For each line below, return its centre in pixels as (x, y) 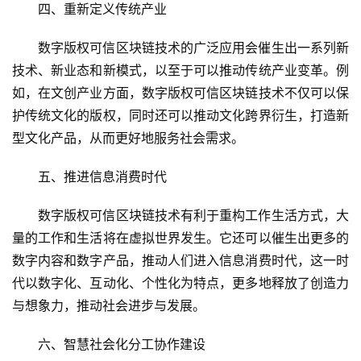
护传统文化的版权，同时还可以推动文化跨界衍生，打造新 (180, 116)
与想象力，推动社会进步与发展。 (109, 306)
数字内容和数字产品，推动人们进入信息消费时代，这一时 (180, 261)
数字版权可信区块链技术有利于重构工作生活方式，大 (193, 216)
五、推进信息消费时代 (102, 177)
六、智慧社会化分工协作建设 (122, 344)
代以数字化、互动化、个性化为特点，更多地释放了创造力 (180, 283)
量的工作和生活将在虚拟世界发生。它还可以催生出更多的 (180, 238)
